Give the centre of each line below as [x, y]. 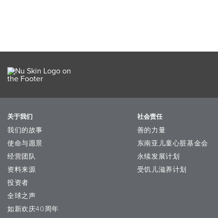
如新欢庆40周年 [33, 209]
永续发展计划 [158, 156]
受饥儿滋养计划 [162, 170]
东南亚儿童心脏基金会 [173, 143]
